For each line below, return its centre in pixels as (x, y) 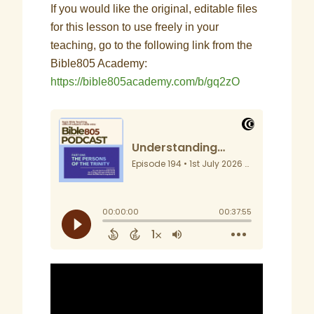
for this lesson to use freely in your (135, 27)
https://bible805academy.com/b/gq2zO (145, 82)
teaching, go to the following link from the (152, 45)
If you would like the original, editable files (154, 9)
